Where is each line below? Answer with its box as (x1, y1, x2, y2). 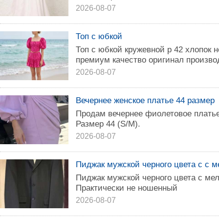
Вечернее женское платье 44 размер (76, 95, 215, 105)
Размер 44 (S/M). (76, 119, 140, 129)
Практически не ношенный (76, 183, 177, 193)
